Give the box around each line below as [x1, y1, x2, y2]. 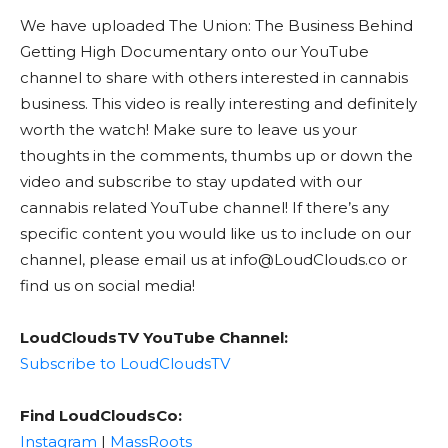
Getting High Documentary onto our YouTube [20, 41, 369, 61]
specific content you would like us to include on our [20, 223, 411, 243]
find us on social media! [20, 275, 195, 295]
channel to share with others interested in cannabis [20, 67, 408, 87]
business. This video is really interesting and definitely [20, 93, 417, 113]
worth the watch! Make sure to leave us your [20, 119, 357, 139]
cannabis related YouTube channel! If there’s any [20, 197, 389, 217]
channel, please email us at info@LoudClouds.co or [20, 249, 407, 269]
